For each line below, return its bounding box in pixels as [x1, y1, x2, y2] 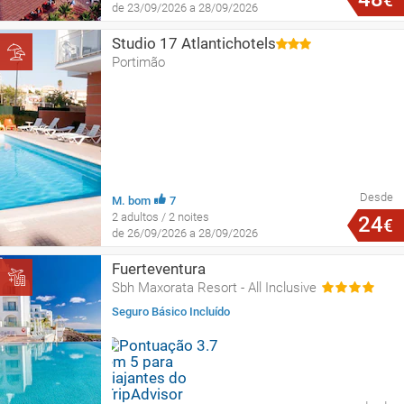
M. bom [112, 193, 151, 207]
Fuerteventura [112, 259, 206, 278]
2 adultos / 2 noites [112, 209, 209, 224]
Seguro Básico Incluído [112, 304, 230, 318]
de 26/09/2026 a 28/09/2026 [112, 225, 258, 240]
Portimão [112, 53, 165, 70]
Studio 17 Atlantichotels [112, 33, 276, 52]
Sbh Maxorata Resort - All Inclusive [112, 279, 317, 296]
